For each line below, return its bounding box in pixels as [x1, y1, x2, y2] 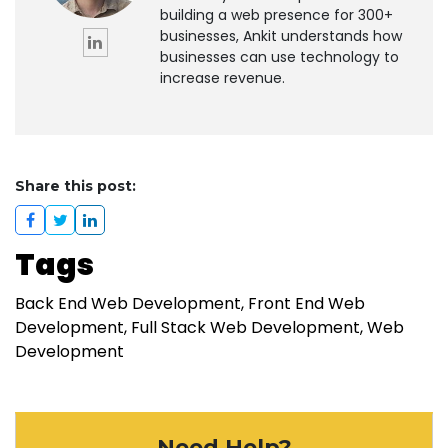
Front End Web [248, 291, 365, 315]
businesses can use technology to [160, 46, 399, 67]
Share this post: [15, 176, 136, 195]
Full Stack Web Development [131, 315, 360, 339]
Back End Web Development [15, 291, 241, 315]
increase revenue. [160, 67, 285, 88]
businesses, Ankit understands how [160, 25, 402, 46]
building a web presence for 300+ [160, 4, 393, 25]
